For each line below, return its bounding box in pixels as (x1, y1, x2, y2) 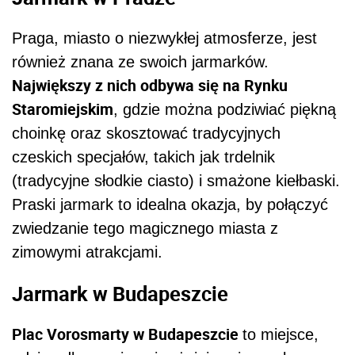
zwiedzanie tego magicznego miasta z (12, 219, 278, 238)
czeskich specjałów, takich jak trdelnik (12, 148, 275, 166)
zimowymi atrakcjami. (12, 243, 162, 261)
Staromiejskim (12, 98, 113, 120)
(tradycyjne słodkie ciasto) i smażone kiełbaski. (12, 172, 340, 190)
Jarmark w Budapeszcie (12, 279, 228, 307)
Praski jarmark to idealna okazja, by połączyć (12, 196, 328, 214)
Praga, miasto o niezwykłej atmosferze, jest (12, 29, 317, 48)
